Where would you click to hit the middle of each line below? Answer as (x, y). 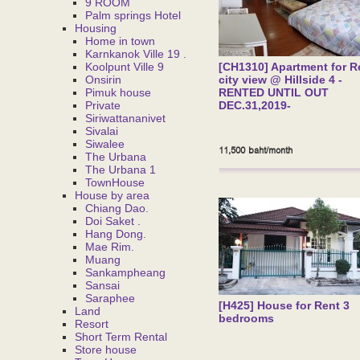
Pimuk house (118, 92)
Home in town (120, 41)
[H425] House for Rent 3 (284, 305)
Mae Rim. (110, 247)
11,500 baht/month (256, 151)
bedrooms (246, 318)
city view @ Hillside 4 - (280, 80)
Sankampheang (125, 272)
